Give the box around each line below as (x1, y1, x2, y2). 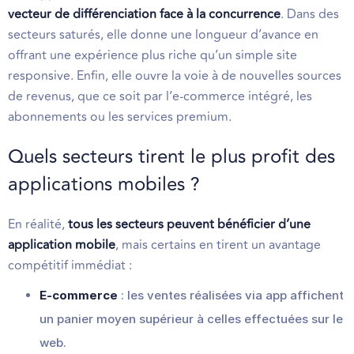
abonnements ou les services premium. (8, 107, 232, 126)
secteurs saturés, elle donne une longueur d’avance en (8, 24, 318, 44)
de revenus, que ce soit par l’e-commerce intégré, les (8, 86, 312, 106)
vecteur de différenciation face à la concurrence (8, 4, 281, 24)
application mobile (8, 235, 115, 254)
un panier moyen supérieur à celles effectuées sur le (40, 311, 343, 326)
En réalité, (8, 214, 68, 234)
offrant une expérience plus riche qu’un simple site (8, 45, 297, 65)
